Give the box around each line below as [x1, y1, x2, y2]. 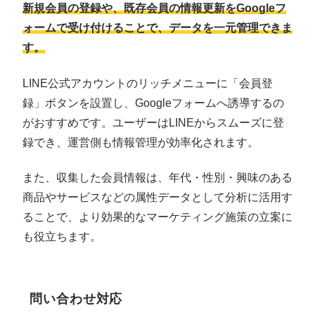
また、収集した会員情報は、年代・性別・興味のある [22, 172, 292, 184]
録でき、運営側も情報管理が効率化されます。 [22, 136, 259, 148]
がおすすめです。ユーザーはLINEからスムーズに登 [22, 116, 284, 129]
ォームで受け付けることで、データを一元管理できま [22, 22, 292, 34]
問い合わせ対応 [30, 292, 123, 307]
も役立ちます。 [22, 231, 101, 243]
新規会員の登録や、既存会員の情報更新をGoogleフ [22, 2, 286, 15]
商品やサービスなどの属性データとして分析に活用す [22, 191, 292, 204]
